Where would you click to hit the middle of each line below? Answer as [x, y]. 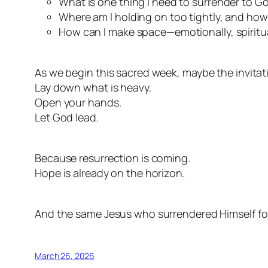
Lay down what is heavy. [93, 87]
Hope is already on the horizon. [110, 173]
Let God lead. [67, 117]
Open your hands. [78, 102]
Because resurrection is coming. [112, 158]
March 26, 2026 [65, 255]
